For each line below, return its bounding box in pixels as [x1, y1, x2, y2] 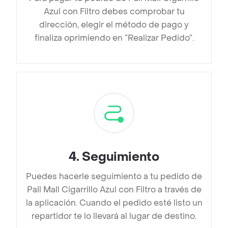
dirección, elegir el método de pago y [39, 19, 189, 31]
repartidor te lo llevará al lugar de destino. [32, 211, 196, 222]
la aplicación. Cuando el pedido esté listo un [25, 197, 203, 209]
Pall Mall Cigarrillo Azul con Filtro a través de [26, 184, 202, 195]
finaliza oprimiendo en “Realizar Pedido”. [34, 33, 194, 44]
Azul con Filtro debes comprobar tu [43, 6, 185, 17]
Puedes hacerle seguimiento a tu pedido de [26, 171, 202, 182]
